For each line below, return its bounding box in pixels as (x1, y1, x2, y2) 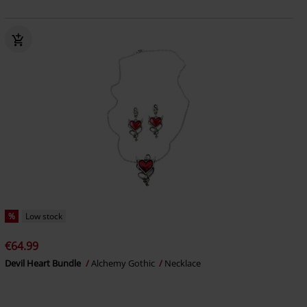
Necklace (164, 257, 201, 269)
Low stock (25, 210, 62, 222)
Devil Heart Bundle (4, 257, 83, 269)
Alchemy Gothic (90, 257, 157, 269)
